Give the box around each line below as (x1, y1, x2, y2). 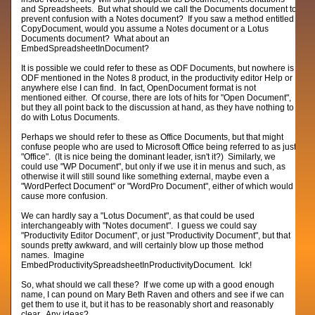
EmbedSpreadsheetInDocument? (21, 44, 150, 53)
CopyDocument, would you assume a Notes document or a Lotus (21, 24, 269, 34)
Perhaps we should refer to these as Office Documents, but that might (21, 132, 284, 142)
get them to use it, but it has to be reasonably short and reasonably (21, 300, 274, 309)
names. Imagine (21, 250, 85, 260)
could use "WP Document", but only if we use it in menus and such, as (21, 162, 286, 172)
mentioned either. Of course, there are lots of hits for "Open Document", (21, 93, 292, 103)
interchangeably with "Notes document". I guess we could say (21, 221, 257, 231)
